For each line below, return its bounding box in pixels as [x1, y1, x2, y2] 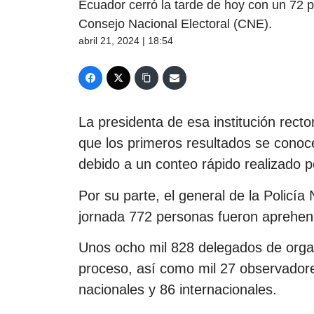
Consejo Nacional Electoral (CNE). [78, 17, 272, 32]
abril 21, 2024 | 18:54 [78, 35, 173, 47]
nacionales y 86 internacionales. [78, 281, 277, 297]
